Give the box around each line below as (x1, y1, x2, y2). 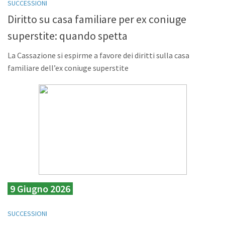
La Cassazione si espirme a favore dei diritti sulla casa (8, 50, 189, 60)
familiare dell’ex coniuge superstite (8, 62, 129, 73)
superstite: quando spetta (8, 28, 128, 43)
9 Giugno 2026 (10, 182, 70, 195)
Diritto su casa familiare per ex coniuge (8, 12, 186, 26)
